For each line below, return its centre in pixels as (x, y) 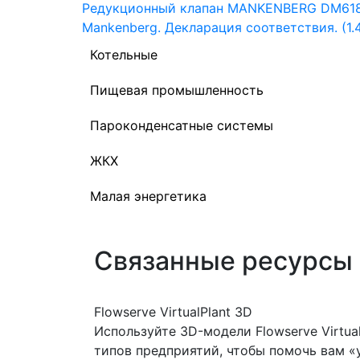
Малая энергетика (148, 196)
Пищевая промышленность (177, 90)
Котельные (124, 55)
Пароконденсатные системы (182, 125)
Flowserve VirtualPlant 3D (173, 312)
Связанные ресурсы (223, 261)
